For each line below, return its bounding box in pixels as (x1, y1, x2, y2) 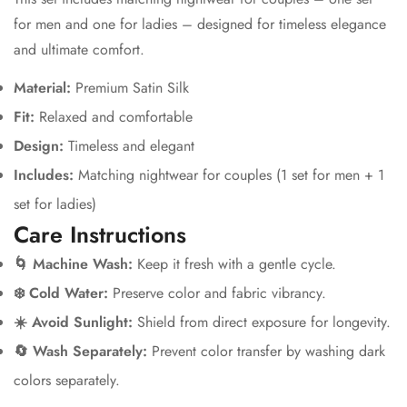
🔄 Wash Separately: (14, 341, 147, 362)
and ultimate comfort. (14, 39, 144, 61)
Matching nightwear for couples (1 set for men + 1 (74, 164, 384, 186)
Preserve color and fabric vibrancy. (113, 283, 326, 304)
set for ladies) (14, 194, 96, 215)
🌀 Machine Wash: (14, 253, 133, 275)
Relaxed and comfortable (35, 106, 193, 128)
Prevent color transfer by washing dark (152, 341, 385, 362)
